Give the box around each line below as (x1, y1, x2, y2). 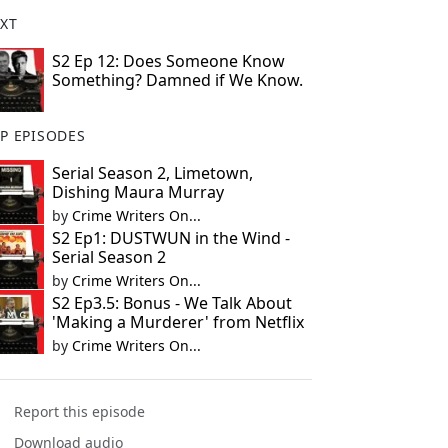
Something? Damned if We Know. (51, 69, 303, 91)
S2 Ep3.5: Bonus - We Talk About (51, 292, 292, 314)
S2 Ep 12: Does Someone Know (51, 50, 285, 72)
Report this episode (14, 402, 146, 422)
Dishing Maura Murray (51, 181, 224, 203)
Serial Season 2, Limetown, (51, 162, 253, 184)
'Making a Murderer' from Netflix (51, 311, 304, 333)
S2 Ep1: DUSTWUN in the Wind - (51, 227, 290, 249)
